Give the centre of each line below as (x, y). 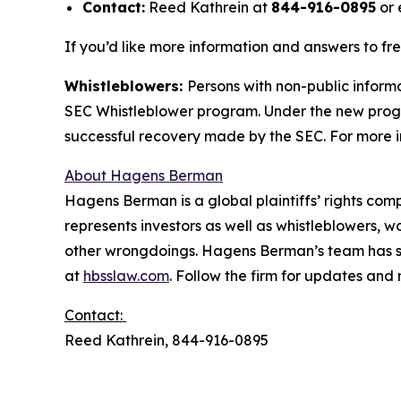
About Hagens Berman (144, 175)
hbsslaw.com (126, 275)
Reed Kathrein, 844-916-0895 (166, 340)
